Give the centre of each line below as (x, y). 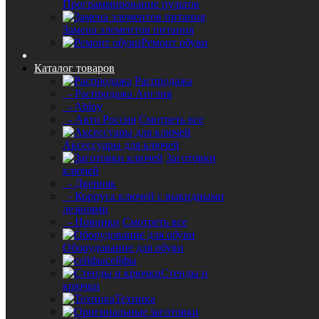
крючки (81, 286)
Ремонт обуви (174, 42)
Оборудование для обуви (123, 247)
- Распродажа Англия (117, 94)
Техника (135, 299)
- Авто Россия (99, 119)
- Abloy (83, 106)
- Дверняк (89, 183)
